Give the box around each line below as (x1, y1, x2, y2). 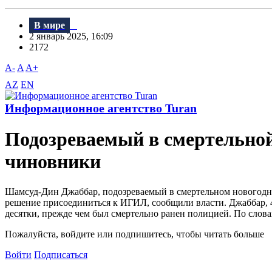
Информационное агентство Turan (5, 101, 197, 115)
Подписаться (34, 249, 87, 260)
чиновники (5, 151, 101, 173)
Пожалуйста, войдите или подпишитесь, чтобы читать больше (5, 228, 264, 239)
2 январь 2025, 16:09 (29, 31, 120, 42)
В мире (34, 20, 65, 31)
